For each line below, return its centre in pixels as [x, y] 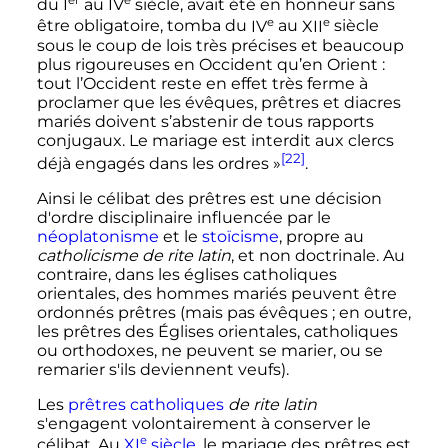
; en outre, [371, 313]
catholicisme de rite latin [133, 256]
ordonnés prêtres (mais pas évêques [182, 313]
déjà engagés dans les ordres [152, 164]
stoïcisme [240, 237]
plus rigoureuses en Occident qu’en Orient [207, 64]
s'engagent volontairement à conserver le [203, 424]
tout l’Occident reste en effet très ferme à [202, 83]
